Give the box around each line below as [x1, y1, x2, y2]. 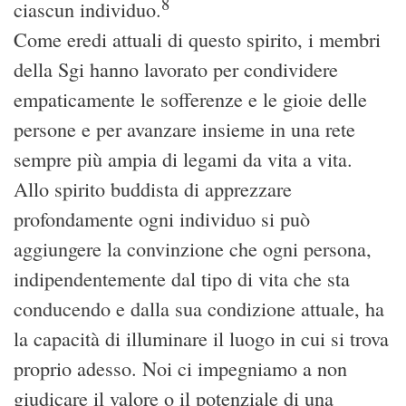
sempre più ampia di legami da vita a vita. [14, 146, 353, 173]
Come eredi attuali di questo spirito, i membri [14, 26, 381, 53]
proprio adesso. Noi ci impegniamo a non [14, 355, 347, 382]
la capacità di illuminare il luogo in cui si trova [14, 325, 389, 353]
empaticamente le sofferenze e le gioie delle [14, 86, 367, 113]
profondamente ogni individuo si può [14, 206, 310, 233]
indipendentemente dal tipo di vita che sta [14, 266, 350, 293]
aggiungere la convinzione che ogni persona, [14, 236, 372, 263]
